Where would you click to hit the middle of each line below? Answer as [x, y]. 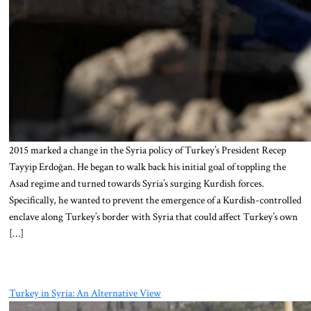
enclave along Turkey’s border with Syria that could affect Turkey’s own [153, 217]
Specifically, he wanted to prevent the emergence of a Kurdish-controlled [155, 200]
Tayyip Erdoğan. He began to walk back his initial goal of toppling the [147, 167]
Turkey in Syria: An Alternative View [85, 293]
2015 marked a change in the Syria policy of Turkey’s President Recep [147, 150]
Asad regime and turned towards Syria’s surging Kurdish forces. [136, 184]
